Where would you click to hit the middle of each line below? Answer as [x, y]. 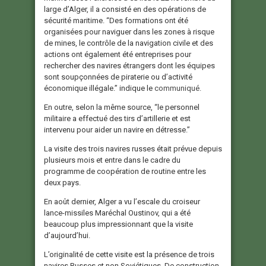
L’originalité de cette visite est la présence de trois [129, 254]
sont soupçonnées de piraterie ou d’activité [118, 77]
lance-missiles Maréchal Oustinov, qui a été [117, 213]
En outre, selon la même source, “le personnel [122, 107]
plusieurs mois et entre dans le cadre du [112, 160]
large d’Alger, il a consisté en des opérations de [125, 9]
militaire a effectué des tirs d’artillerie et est [117, 118]
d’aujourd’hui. [67, 235]
